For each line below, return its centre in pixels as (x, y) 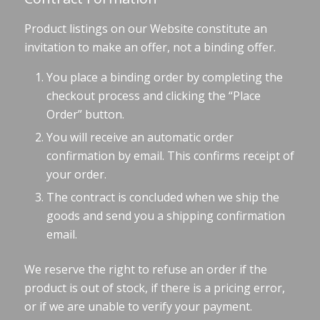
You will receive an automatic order (140, 137)
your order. (76, 175)
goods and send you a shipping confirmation (165, 216)
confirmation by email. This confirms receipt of (170, 156)
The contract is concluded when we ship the (162, 197)
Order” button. (85, 115)
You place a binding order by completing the (164, 77)
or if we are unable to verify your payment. (138, 307)
